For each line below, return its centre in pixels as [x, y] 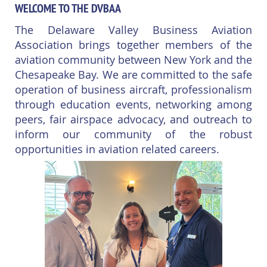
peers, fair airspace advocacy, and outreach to [133, 119]
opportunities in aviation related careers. [120, 149]
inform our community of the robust [133, 134]
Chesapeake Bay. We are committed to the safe [133, 74]
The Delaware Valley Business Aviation [133, 30]
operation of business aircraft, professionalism [133, 89]
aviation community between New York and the [133, 59]
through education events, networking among [133, 104]
